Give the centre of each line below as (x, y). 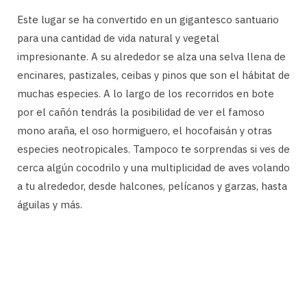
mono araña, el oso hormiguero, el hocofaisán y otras (145, 130)
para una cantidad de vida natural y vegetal (118, 38)
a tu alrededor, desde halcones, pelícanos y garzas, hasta (152, 186)
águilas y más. (50, 204)
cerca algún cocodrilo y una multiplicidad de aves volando (153, 167)
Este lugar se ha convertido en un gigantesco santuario (148, 19)
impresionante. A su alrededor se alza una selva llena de (151, 56)
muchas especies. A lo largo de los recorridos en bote (146, 93)
